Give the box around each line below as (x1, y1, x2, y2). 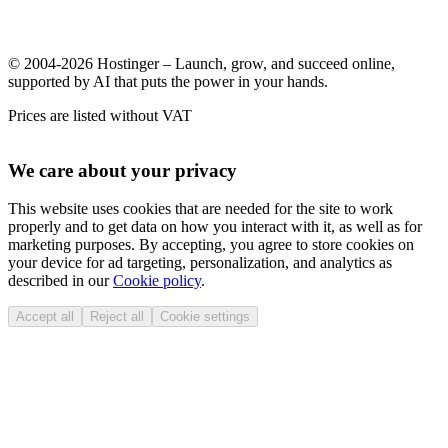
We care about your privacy (8, 159, 237, 181)
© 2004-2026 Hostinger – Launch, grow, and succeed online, (8, 54, 395, 72)
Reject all (90, 309, 144, 325)
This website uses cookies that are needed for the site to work (8, 200, 393, 218)
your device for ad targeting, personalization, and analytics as (8, 254, 392, 272)
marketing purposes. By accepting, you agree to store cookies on (8, 236, 414, 254)
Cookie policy (113, 272, 201, 290)
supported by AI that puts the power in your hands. (8, 72, 328, 90)
